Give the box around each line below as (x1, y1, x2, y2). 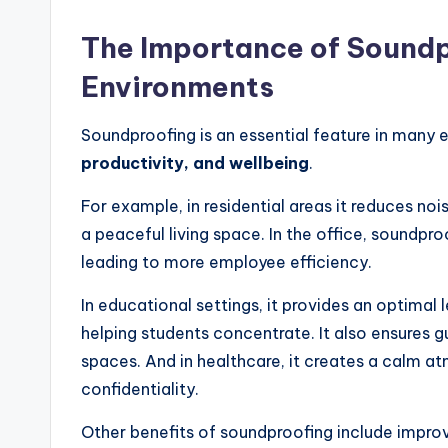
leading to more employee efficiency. (81, 251, 372, 272)
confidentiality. (81, 378, 199, 399)
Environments (81, 68, 274, 104)
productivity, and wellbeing (81, 152, 309, 173)
